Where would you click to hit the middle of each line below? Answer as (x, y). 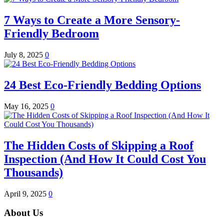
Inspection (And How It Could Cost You (105, 159)
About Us (23, 213)
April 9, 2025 (26, 193)
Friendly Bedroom (51, 33)
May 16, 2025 (27, 106)
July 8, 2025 (24, 54)
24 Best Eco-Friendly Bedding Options (102, 85)
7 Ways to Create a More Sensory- (92, 20)
